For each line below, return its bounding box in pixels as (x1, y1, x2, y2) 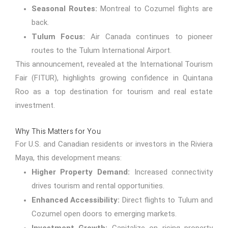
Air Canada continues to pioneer (85, 32, 213, 42)
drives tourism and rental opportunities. (31, 181, 164, 191)
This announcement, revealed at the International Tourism (15, 60, 213, 69)
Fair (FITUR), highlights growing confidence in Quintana (15, 73, 213, 83)
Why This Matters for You (15, 126, 101, 137)
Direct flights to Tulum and (120, 195, 213, 205)
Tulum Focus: (31, 32, 85, 42)
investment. (15, 101, 55, 110)
